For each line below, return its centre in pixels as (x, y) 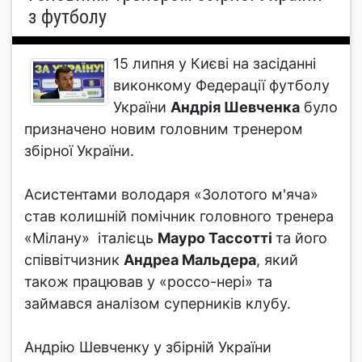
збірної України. (79, 151)
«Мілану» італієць (91, 238)
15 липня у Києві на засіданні (215, 63)
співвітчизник (74, 260)
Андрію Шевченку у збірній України (148, 347)
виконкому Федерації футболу (221, 85)
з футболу (67, 17)
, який (277, 260)
